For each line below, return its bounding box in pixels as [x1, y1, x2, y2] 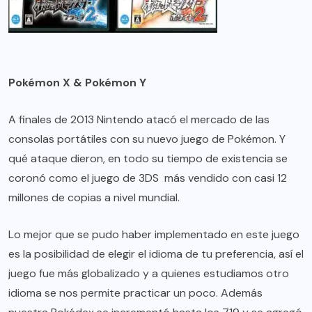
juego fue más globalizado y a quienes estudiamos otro [8, 266, 289, 281]
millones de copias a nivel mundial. [8, 190, 180, 205]
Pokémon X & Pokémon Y [8, 75, 146, 91]
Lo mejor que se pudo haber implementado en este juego [8, 227, 299, 242]
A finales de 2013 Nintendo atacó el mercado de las [8, 112, 270, 127]
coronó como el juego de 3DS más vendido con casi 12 [8, 171, 287, 186]
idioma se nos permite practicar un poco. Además [8, 286, 263, 301]
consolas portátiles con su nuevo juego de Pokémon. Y [8, 132, 286, 147]
